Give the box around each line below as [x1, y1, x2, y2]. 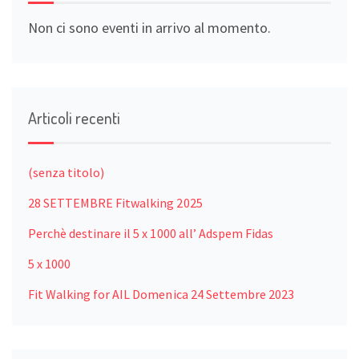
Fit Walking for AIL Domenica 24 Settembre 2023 [28, 285, 294, 302]
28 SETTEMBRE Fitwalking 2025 [28, 194, 203, 211]
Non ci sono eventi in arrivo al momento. [28, 18, 271, 37]
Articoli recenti [28, 107, 121, 128]
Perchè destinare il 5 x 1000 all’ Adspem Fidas [28, 224, 273, 241]
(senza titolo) [28, 163, 105, 180]
